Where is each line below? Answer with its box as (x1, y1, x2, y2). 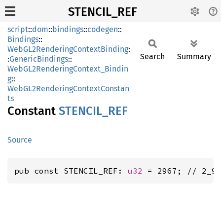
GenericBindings (9, 54, 68, 64)
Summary (177, 52, 211, 61)
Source (7, 135, 32, 145)
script (7, 25, 28, 34)
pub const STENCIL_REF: (14, 166, 128, 176)
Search (140, 52, 165, 61)
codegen (87, 25, 118, 34)
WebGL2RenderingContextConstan (7, 84, 129, 93)
